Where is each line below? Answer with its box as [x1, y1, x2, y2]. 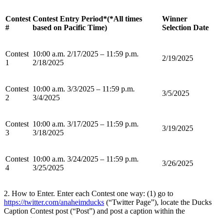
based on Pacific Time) [33, 23, 107, 32]
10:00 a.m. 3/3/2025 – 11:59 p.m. [33, 85, 135, 93]
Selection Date [162, 23, 209, 32]
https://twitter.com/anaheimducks [4, 198, 104, 206]
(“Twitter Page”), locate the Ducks [104, 198, 212, 206]
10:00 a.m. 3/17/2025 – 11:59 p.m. [33, 120, 139, 128]
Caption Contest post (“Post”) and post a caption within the [4, 207, 185, 215]
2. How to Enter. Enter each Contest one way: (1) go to [4, 189, 173, 198]
